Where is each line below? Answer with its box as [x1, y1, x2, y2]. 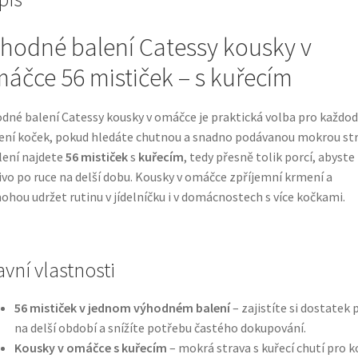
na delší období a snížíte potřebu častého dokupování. [14, 319, 306, 336]
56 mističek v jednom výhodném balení [14, 299, 230, 316]
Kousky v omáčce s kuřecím [14, 339, 167, 356]
